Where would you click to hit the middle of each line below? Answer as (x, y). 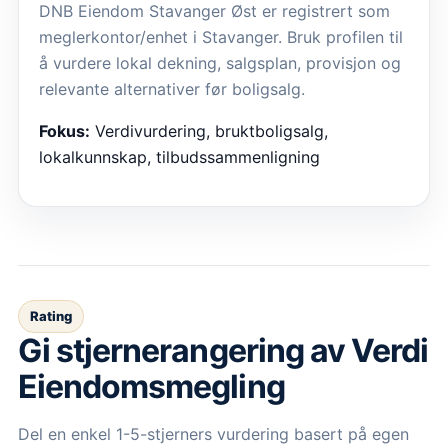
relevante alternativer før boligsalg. (172, 89)
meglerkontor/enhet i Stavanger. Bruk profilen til (221, 37)
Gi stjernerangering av (184, 351)
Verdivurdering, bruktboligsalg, (211, 131)
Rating (51, 316)
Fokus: (64, 131)
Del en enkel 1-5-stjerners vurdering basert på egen (213, 434)
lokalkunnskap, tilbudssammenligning (179, 157)
